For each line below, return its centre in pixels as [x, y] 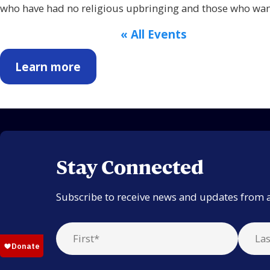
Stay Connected [130, 169]
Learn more [48, 67]
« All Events [154, 34]
